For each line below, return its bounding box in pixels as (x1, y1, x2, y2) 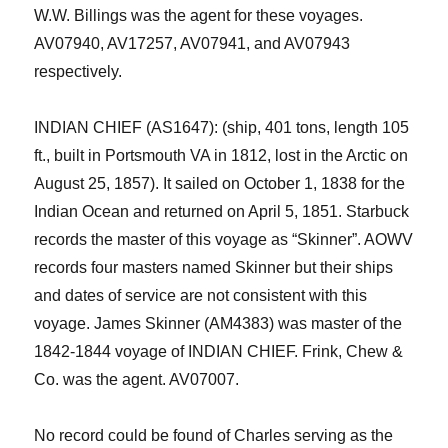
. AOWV (357, 231, 414, 248)
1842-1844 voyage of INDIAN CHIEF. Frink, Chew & (34, 343, 404, 360)
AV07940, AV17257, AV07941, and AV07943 (34, 35, 351, 52)
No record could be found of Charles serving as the (34, 427, 394, 444)
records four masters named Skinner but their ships (34, 259, 394, 276)
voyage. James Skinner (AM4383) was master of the (34, 315, 403, 332)
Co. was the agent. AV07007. (34, 371, 240, 388)
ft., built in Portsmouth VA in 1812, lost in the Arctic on (34, 147, 409, 164)
